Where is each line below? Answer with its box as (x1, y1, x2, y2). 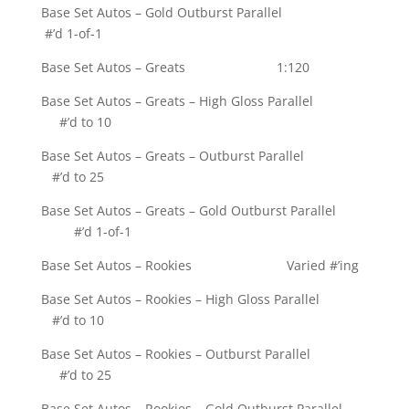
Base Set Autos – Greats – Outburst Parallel (40, 147, 366, 165)
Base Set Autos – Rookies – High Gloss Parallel (40, 290, 367, 309)
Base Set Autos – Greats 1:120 (40, 58, 309, 77)
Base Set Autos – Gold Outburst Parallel (40, 4, 351, 22)
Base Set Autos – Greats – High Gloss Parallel (40, 92, 368, 110)
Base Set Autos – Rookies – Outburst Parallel (40, 345, 365, 363)
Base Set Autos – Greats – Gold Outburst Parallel (40, 202, 362, 220)
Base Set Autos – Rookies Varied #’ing (40, 257, 359, 275)
